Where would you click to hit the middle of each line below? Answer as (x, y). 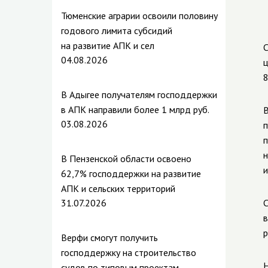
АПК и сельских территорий (118, 188)
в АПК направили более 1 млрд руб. (135, 109)
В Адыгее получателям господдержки (139, 95)
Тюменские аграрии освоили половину (139, 16)
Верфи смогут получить (109, 237)
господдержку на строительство (129, 252)
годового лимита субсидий (117, 31)
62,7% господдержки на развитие (131, 173)
